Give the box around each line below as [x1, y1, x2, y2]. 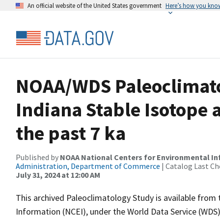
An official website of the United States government [27, 1, 162, 9]
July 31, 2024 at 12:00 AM [16, 170, 100, 180]
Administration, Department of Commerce [16, 161, 160, 171]
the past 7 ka [16, 121, 126, 145]
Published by [16, 152, 60, 162]
